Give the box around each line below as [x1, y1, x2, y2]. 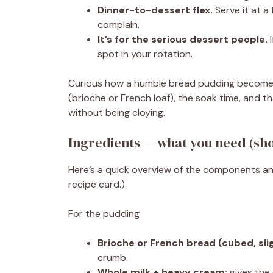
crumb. [97, 251, 128, 264]
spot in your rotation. [97, 48, 193, 60]
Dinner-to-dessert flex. [97, 4, 213, 16]
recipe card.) [68, 178, 125, 191]
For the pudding [68, 207, 140, 220]
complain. [97, 18, 140, 31]
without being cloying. [68, 106, 165, 119]
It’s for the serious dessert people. [97, 33, 268, 46]
